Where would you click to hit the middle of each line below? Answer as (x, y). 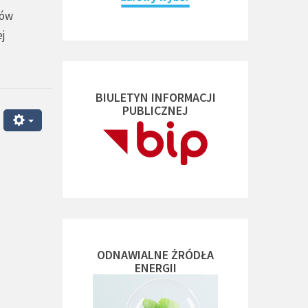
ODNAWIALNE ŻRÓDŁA (155, 255)
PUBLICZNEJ (155, 110)
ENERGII (155, 268)
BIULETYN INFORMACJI (155, 97)
